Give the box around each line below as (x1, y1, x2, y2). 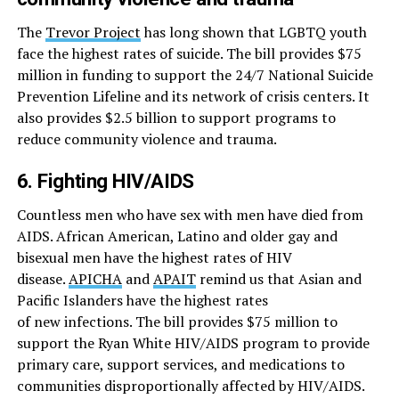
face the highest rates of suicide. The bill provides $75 (16, 44, 362, 64)
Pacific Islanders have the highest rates (16, 290, 268, 311)
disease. (16, 269, 69, 289)
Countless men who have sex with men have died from (16, 205, 363, 225)
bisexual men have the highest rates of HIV (16, 248, 292, 268)
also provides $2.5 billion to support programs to (16, 108, 336, 128)
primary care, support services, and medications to (16, 354, 345, 375)
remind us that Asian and (195, 269, 362, 289)
